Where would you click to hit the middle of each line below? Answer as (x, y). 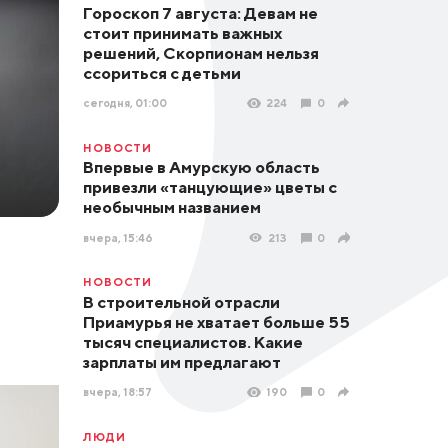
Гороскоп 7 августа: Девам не (200, 12)
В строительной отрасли (181, 301)
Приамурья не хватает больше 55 (216, 321)
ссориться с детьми (161, 72)
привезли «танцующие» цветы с (209, 187)
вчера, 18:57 (117, 392)
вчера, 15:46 (117, 237)
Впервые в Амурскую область (201, 167)
